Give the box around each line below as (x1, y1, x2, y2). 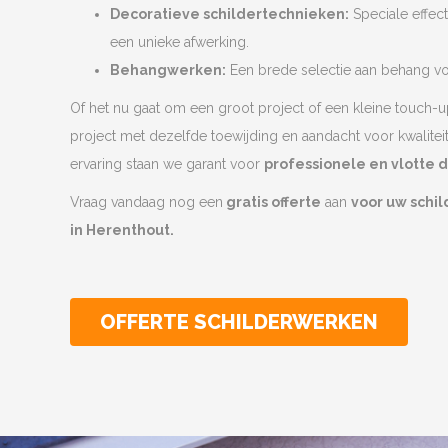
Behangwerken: (110, 61, 226, 78)
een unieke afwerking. (110, 33, 249, 50)
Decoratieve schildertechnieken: (110, 5, 349, 22)
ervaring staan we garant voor (70, 155, 264, 172)
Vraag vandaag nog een (70, 193, 223, 210)
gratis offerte (223, 193, 321, 210)
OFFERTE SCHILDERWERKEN (100, 309, 378, 334)
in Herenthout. (70, 221, 174, 238)
